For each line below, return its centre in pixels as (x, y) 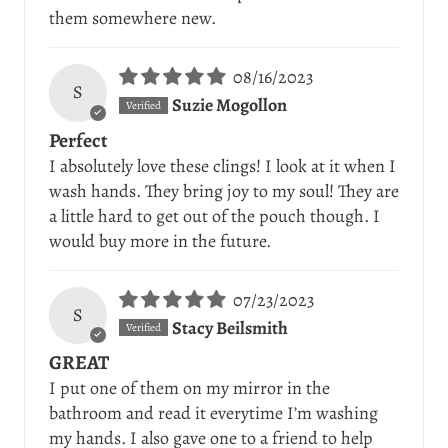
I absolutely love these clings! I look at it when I (222, 165)
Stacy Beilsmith (229, 327)
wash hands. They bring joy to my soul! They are (224, 190)
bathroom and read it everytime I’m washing (213, 413)
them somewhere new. (132, 18)
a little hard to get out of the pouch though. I (214, 215)
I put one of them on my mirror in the (189, 388)
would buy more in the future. (160, 240)
